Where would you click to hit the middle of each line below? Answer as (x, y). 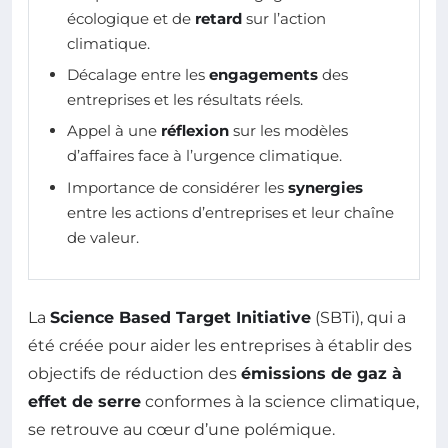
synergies (325, 187)
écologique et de (131, 18)
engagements (263, 75)
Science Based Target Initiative (180, 318)
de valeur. (103, 237)
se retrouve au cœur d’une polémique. (181, 430)
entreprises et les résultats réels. (185, 100)
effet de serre (84, 402)
